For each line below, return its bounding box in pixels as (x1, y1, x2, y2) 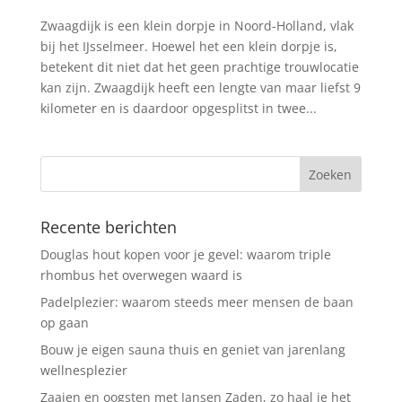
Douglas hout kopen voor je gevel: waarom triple (39, 245, 331, 263)
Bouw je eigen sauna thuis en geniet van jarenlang (39, 340, 345, 358)
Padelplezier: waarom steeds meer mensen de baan (39, 293, 354, 310)
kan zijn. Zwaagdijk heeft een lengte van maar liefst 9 (39, 78, 361, 96)
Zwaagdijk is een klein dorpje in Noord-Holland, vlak (39, 16, 354, 34)
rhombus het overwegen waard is (39, 266, 242, 284)
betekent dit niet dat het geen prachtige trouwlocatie (39, 57, 359, 75)
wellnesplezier (39, 361, 127, 379)
